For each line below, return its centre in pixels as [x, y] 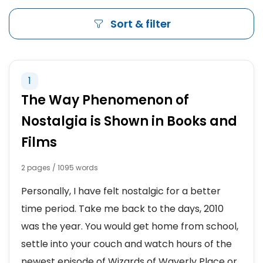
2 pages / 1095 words [60, 168]
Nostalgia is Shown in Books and [129, 121]
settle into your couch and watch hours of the [127, 244]
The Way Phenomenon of [105, 100]
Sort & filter [140, 24]
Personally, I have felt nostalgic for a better [121, 191]
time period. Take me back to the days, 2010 [122, 209]
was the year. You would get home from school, [130, 226]
